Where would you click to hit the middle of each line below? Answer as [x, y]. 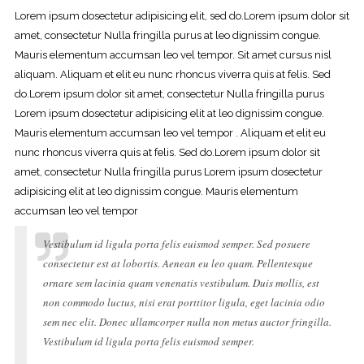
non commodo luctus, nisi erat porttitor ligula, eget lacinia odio [184, 302]
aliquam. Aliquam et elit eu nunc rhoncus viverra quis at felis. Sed [172, 74]
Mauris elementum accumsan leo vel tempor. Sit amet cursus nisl [173, 55]
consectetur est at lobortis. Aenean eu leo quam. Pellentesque [178, 263]
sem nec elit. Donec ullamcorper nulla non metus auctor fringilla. [187, 322]
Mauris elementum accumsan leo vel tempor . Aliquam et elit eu [170, 133]
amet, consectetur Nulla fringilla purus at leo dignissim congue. [167, 35]
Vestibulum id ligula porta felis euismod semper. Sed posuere [176, 244]
